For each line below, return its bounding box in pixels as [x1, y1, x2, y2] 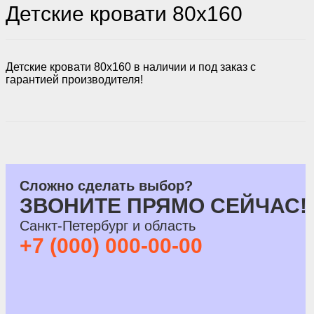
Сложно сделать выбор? [20, 178, 193, 194]
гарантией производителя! [6, 74, 143, 86]
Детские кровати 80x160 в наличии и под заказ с [6, 61, 256, 74]
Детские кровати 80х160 [6, 2, 243, 26]
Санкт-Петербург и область [20, 218, 196, 234]
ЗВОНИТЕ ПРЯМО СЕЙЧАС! [20, 194, 307, 218]
